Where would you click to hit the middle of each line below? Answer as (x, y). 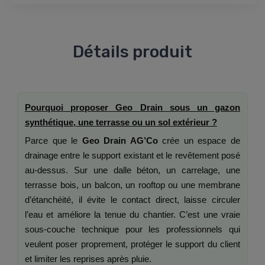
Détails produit (132, 52)
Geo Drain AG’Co (120, 141)
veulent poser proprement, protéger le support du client (132, 244)
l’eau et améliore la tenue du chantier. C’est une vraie (132, 215)
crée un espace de (199, 141)
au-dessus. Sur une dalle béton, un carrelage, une (132, 170)
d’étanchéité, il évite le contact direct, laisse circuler (132, 200)
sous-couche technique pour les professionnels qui (132, 230)
